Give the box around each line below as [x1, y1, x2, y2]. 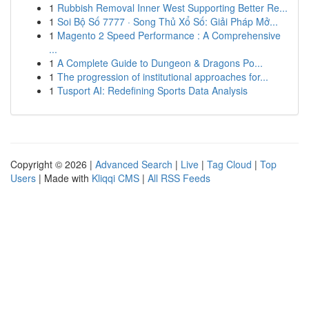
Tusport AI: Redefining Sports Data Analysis [57, 83, 248, 97]
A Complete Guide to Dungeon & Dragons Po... [57, 56, 263, 70]
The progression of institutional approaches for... [57, 70, 268, 83]
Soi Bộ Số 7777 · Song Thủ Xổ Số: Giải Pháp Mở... [57, 14, 278, 28]
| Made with [36, 171, 92, 185]
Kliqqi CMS [92, 171, 139, 185]
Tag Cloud [207, 157, 252, 171]
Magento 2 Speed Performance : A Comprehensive [57, 28, 281, 42]
